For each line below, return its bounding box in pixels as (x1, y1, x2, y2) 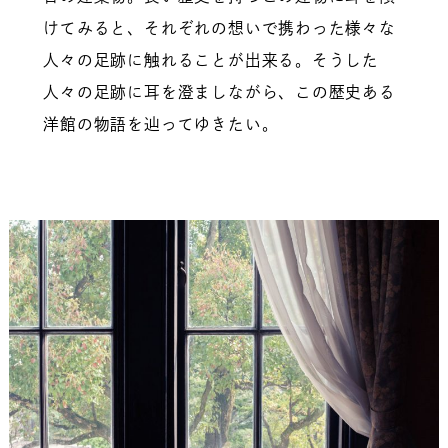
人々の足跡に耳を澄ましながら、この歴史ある (43, 84, 396, 101)
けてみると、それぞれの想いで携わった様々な (43, 20, 396, 37)
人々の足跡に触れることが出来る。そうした (43, 52, 380, 69)
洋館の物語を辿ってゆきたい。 (43, 116, 279, 133)
